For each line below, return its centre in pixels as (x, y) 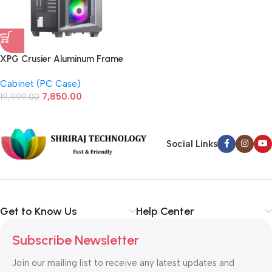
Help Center (165, 211)
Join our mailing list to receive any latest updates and (123, 263)
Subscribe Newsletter (76, 240)
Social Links (192, 144)
